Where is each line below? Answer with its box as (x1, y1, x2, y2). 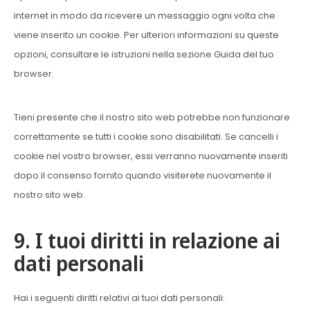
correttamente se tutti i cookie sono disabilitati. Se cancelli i (14, 131, 278, 143)
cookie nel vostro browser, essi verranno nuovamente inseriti (14, 150, 288, 162)
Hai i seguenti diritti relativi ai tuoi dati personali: (14, 292, 225, 304)
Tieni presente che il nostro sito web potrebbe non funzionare (14, 111, 290, 123)
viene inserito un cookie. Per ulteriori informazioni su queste (14, 29, 279, 41)
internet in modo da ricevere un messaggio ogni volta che (14, 10, 275, 21)
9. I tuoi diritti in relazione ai (14, 226, 280, 255)
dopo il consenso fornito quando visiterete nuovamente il (14, 170, 271, 181)
